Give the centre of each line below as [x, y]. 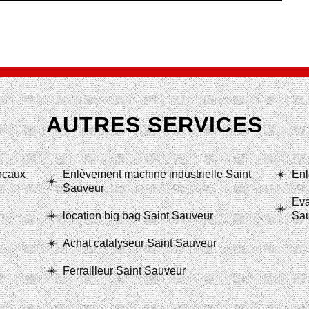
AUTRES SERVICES [154, 125]
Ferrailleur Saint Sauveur [124, 271]
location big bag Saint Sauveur [138, 216]
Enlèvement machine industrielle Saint [157, 174]
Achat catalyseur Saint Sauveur [140, 243]
